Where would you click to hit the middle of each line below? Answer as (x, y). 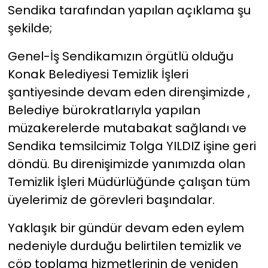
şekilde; (30, 28)
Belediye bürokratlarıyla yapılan (104, 110)
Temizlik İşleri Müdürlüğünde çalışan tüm (129, 182)
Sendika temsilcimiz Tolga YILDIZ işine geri (132, 146)
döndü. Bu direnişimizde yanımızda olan (126, 164)
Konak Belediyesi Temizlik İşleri (98, 74)
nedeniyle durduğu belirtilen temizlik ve (124, 246)
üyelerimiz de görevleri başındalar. (111, 200)
